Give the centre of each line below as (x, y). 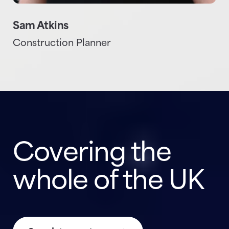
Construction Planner (62, 44)
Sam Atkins (41, 27)
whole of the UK (108, 182)
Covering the (92, 154)
